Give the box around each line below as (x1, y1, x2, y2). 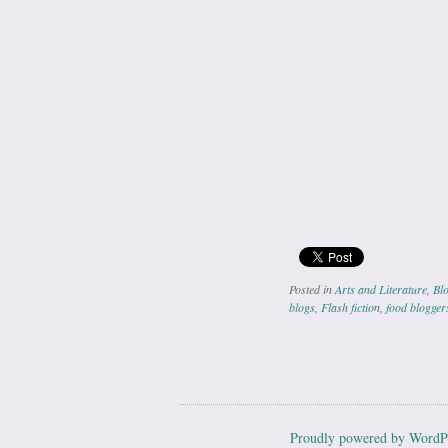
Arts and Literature (334, 280, 427, 297)
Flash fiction (320, 298, 380, 315)
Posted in (288, 280, 335, 297)
